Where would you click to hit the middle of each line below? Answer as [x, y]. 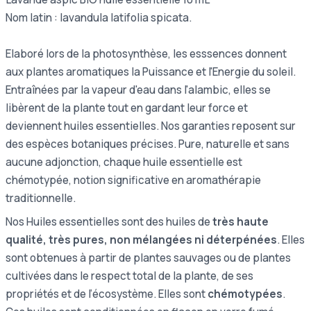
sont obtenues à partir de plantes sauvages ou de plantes [148, 258]
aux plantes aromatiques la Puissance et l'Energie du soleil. [151, 72]
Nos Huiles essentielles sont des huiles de [109, 221]
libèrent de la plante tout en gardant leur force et [127, 108]
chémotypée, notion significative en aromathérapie [133, 180]
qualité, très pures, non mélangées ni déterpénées [141, 239]
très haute [241, 221]
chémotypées [245, 294]
